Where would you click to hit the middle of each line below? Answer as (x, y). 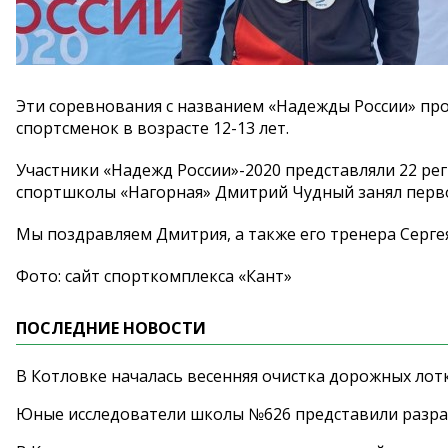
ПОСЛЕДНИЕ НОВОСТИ (111, 328)
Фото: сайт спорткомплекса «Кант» (154, 276)
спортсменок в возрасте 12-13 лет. (152, 128)
